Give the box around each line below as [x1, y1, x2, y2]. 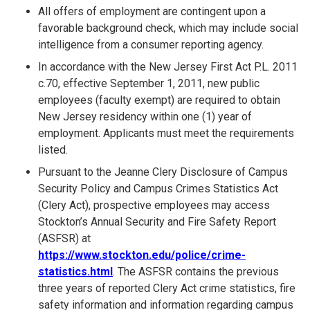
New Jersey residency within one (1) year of [38, 109, 252, 123]
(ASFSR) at [38, 231, 91, 245]
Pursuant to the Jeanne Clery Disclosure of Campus [38, 165, 288, 179]
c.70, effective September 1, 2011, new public [38, 76, 259, 90]
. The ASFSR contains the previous [113, 264, 279, 278]
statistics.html [38, 264, 113, 278]
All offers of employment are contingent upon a [38, 4, 266, 18]
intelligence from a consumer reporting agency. [38, 37, 264, 51]
